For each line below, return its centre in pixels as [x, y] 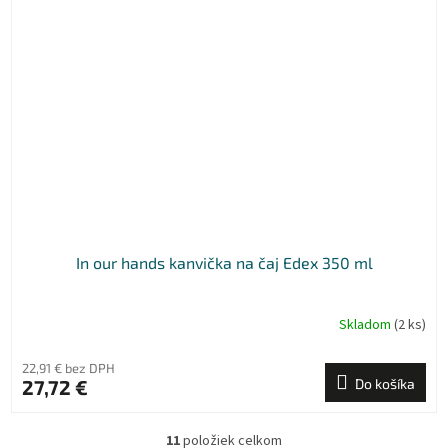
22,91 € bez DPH [68, 367]
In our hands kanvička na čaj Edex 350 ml [224, 262]
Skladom [366, 325]
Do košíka [385, 383]
